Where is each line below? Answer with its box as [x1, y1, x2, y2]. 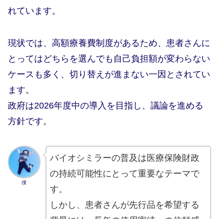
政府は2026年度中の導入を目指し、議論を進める [8, 100, 203, 110]
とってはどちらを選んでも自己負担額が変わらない [8, 53, 210, 64]
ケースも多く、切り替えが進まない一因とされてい [8, 69, 210, 79]
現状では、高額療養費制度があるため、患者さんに [8, 38, 210, 48]
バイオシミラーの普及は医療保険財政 [49, 153, 199, 163]
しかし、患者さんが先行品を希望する [49, 200, 199, 210]
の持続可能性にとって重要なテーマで [49, 169, 199, 179]
